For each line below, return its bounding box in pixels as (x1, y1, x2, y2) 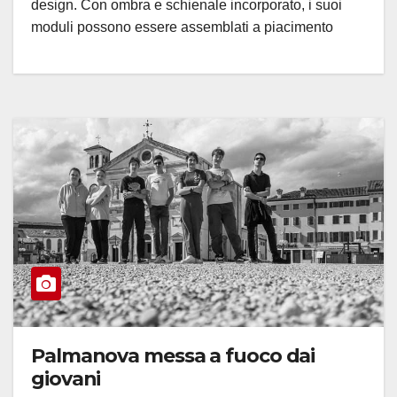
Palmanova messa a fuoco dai (31, 344, 315, 369)
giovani (31, 367, 101, 392)
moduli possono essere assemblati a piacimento (31, 19, 333, 35)
